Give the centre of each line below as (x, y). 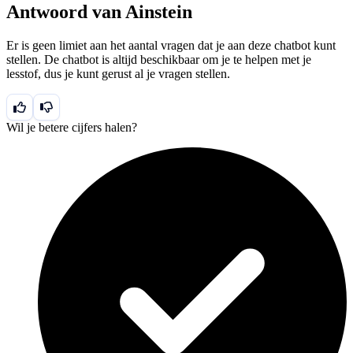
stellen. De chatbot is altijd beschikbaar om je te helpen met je (159, 59)
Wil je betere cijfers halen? (72, 127)
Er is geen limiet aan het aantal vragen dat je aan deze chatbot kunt (171, 45)
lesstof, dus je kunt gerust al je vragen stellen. (118, 73)
